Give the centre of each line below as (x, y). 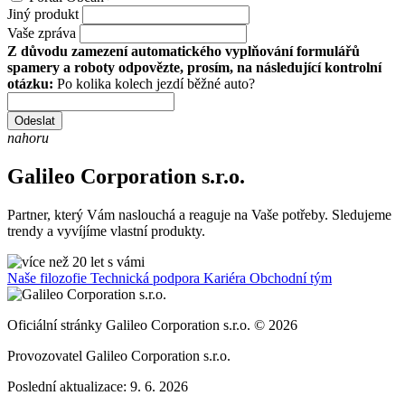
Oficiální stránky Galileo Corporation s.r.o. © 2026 (152, 325)
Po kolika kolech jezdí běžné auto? (156, 83)
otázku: (32, 83)
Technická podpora (147, 278)
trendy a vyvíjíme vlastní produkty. (106, 231)
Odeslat (35, 120)
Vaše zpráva (42, 33)
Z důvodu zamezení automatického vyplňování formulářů (184, 51)
